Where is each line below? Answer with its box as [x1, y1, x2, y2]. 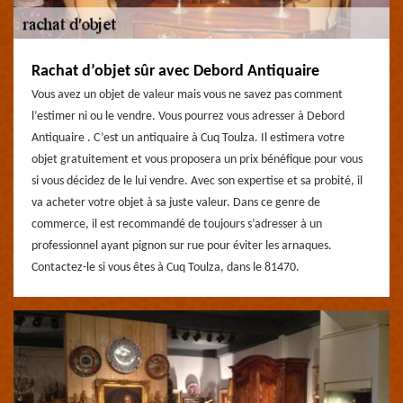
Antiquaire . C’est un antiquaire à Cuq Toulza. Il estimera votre [31, 131, 345, 145]
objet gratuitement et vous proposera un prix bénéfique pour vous [31, 153, 363, 166]
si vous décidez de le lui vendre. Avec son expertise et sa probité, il [31, 175, 363, 188]
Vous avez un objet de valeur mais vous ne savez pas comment [31, 88, 343, 102]
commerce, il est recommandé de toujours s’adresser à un [31, 218, 322, 231]
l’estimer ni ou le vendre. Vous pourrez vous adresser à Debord [31, 110, 345, 123]
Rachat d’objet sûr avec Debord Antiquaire [31, 63, 319, 80]
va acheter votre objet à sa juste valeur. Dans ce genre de [31, 196, 320, 210]
